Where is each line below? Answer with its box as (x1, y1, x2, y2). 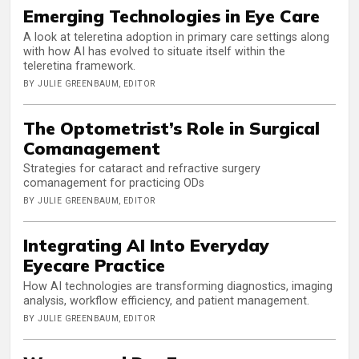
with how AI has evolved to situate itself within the (23, 44, 285, 58)
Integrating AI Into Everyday (23, 234, 269, 256)
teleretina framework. (23, 58, 135, 73)
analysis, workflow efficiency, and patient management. (23, 293, 309, 308)
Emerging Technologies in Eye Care (23, 5, 325, 27)
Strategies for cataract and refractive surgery (23, 162, 260, 176)
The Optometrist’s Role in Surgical (23, 116, 320, 139)
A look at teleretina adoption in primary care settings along (23, 30, 329, 44)
